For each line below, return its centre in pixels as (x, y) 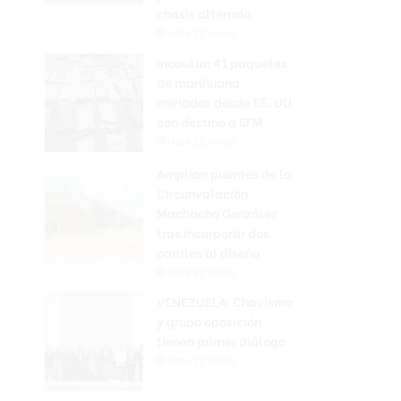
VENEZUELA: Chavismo (225, 301)
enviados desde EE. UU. (226, 102)
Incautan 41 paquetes (222, 62)
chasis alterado (204, 13)
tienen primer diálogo (221, 341)
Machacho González (217, 213)
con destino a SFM (210, 121)
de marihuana (198, 82)
